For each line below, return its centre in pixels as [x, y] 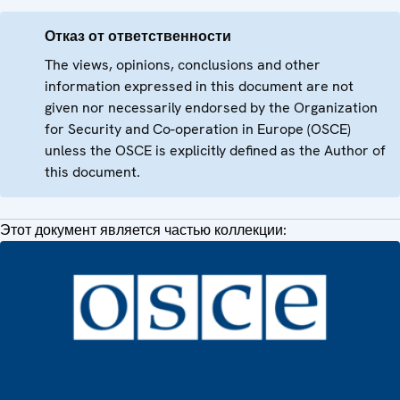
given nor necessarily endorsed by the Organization [211, 107]
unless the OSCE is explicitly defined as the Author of [215, 150]
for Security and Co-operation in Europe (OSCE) [198, 129]
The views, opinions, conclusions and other [183, 64]
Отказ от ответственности [138, 36]
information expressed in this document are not [199, 86]
